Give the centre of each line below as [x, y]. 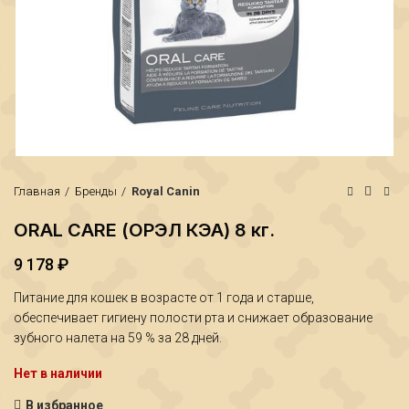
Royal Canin [166, 191]
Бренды [96, 191]
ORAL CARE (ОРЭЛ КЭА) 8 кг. [144, 230]
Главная [37, 191]
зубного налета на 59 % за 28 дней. [118, 338]
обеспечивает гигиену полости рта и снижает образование [193, 318]
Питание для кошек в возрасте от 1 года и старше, [164, 298]
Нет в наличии [58, 373]
